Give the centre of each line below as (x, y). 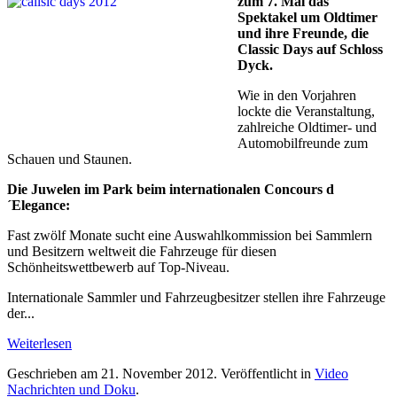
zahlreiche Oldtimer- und (307, 128)
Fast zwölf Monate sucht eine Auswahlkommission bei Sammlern (190, 236)
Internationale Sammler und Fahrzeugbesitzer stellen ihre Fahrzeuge (196, 298)
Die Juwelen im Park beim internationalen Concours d (171, 190)
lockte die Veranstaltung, (306, 112)
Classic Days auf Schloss (310, 50)
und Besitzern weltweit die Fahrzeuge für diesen (142, 252)
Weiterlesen (39, 344)
